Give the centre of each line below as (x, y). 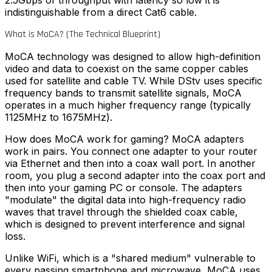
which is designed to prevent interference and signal (125, 224)
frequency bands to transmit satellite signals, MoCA (123, 93)
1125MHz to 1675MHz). (59, 117)
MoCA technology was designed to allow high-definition (133, 57)
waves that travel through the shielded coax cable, (121, 212)
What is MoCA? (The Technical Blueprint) (83, 35)
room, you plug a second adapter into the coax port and (135, 176)
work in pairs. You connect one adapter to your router (131, 151)
